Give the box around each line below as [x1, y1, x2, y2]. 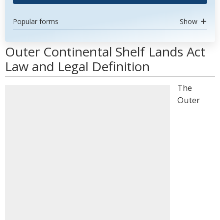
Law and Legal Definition [5, 57, 150, 75]
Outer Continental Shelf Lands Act [5, 43, 205, 60]
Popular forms [13, 17, 58, 26]
